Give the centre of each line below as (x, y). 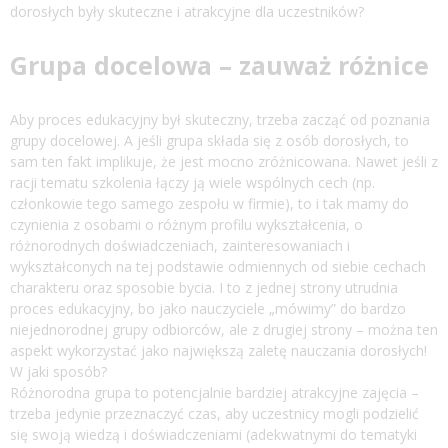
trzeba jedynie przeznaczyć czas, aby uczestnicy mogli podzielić (214, 413)
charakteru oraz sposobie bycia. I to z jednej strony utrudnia (204, 287)
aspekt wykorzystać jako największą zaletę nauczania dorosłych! (218, 350)
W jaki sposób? (58, 371)
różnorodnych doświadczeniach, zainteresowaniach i (180, 245)
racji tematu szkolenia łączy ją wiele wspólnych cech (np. (192, 182)
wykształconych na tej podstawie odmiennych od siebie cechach (218, 266)
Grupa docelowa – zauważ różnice (219, 64)
